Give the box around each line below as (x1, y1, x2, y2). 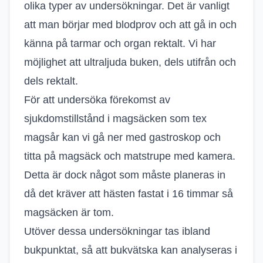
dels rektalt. (24, 75, 81, 87)
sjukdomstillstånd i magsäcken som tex (24, 113, 207, 124)
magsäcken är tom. (24, 207, 114, 218)
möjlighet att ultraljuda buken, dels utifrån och (24, 56, 236, 68)
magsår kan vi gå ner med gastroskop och (24, 131, 221, 143)
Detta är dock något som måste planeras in (24, 169, 225, 181)
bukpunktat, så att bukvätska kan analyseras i (24, 244, 237, 256)
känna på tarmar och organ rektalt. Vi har (24, 38, 216, 49)
